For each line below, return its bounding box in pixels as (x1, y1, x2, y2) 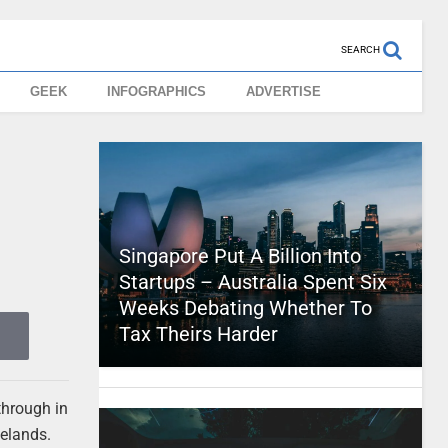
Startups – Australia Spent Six (118, 270, 387, 294)
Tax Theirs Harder (118, 322, 278, 346)
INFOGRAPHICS (107, 84, 207, 99)
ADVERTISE (246, 84, 322, 99)
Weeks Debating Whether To (118, 296, 372, 320)
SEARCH (340, 44, 380, 55)
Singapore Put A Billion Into (118, 244, 361, 268)
